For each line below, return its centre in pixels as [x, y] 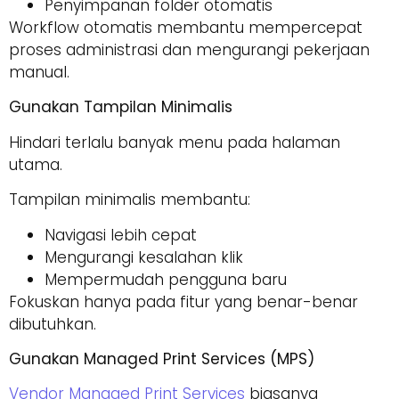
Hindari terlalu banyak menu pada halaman [175, 142]
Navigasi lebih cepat [121, 235]
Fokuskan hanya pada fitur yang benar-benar [183, 301]
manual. [39, 73]
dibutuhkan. [53, 324]
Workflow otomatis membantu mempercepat [186, 28]
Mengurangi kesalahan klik [144, 257]
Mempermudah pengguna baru [166, 279]
